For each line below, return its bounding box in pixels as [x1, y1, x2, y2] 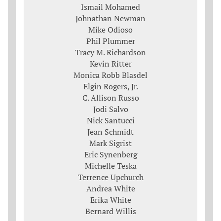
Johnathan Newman [75, 13, 146, 24]
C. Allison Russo [82, 92, 139, 104]
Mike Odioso [88, 24, 133, 36]
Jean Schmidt [87, 126, 134, 138]
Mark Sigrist [89, 138, 132, 149]
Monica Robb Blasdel [74, 70, 147, 81]
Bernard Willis [85, 206, 136, 217]
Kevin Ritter [89, 58, 132, 70]
